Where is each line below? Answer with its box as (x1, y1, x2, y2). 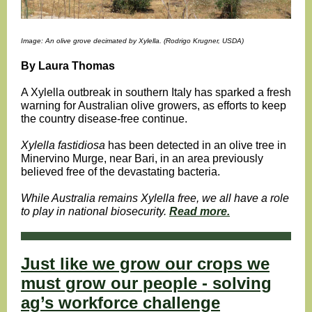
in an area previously (157, 153, 263, 164)
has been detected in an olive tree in (105, 139, 286, 151)
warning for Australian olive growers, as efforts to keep (21, 100, 286, 111)
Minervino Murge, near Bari (21, 153, 155, 164)
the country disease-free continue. (21, 113, 187, 125)
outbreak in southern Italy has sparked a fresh (68, 86, 291, 98)
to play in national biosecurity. (21, 205, 169, 217)
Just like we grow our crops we (21, 254, 270, 273)
